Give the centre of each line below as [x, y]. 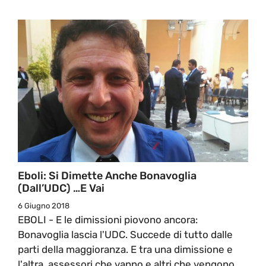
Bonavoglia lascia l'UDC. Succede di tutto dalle [125, 234]
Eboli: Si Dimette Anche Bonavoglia [107, 175]
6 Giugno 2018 [44, 205]
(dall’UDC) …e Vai [61, 188]
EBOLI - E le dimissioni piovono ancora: [108, 219]
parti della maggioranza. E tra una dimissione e [125, 249]
